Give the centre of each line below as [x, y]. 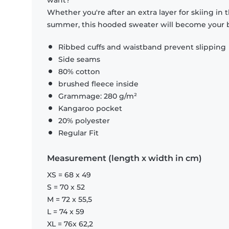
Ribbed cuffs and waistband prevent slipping [142, 47]
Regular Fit [78, 133]
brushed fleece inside [98, 84]
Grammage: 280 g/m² [98, 96]
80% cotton [79, 72]
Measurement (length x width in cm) [124, 158]
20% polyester [84, 121]
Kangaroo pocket [90, 109]
